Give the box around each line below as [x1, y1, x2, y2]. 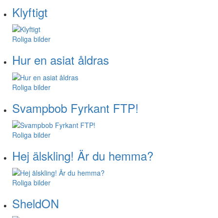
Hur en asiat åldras [12, 51, 109, 69]
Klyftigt [12, 3, 48, 20]
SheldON [12, 195, 59, 212]
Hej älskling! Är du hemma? [12, 146, 153, 164]
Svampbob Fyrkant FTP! [12, 99, 139, 116]
